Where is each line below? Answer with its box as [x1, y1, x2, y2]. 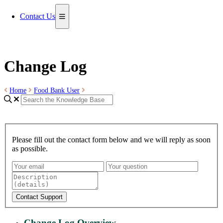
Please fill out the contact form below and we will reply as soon [12, 135, 211, 144]
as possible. [12, 144, 48, 153]
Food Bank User [34, 86, 80, 94]
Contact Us [20, 12, 55, 20]
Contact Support [16, 193, 63, 201]
